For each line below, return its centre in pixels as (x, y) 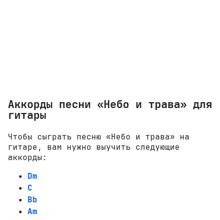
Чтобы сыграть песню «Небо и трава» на (99, 137)
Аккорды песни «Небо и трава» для (110, 104)
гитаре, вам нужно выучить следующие (94, 147)
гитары (27, 115)
